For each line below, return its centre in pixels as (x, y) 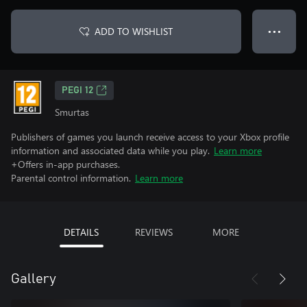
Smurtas (72, 112)
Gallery (34, 279)
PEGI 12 (77, 90)
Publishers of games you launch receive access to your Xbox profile (150, 137)
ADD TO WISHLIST (134, 31)
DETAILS (81, 232)
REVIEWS (153, 232)
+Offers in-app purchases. (65, 164)
